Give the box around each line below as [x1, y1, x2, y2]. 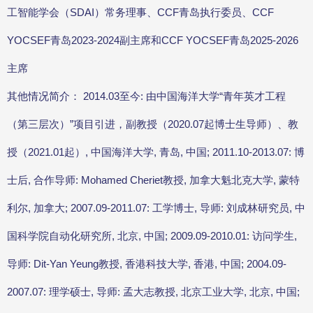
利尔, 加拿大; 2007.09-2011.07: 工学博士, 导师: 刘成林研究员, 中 [7, 202, 305, 214]
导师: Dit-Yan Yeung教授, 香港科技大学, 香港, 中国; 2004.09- [7, 258, 286, 270]
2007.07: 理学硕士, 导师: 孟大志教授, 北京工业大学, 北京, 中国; [7, 286, 300, 298]
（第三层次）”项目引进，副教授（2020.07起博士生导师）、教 [7, 118, 298, 131]
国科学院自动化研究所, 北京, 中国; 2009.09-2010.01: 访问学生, [7, 230, 297, 242]
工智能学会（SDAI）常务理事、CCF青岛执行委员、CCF [7, 6, 274, 19]
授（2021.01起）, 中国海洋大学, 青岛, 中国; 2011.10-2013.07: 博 [7, 146, 305, 159]
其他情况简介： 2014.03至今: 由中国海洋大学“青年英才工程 [7, 90, 286, 103]
